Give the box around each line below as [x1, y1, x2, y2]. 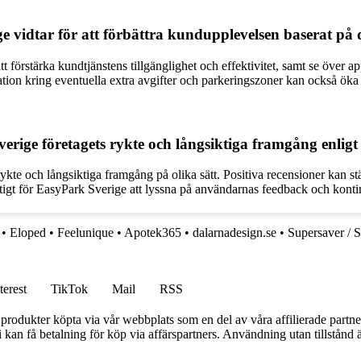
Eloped [10, 226, 46, 240]
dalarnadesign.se [193, 226, 276, 240]
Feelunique [57, 226, 114, 240]
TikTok [51, 282, 88, 297]
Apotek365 [124, 226, 181, 240]
